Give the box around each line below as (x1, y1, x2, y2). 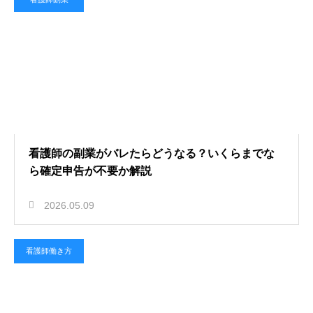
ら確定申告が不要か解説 (29, 165, 152, 177)
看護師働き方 (26, 247, 72, 255)
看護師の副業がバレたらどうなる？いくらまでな (29, 147, 275, 159)
